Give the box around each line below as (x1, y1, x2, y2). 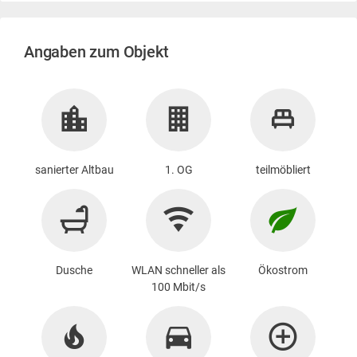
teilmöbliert (255, 163, 311, 176)
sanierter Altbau (34, 163, 114, 176)
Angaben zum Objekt (24, 41, 169, 61)
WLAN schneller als (131, 263, 226, 277)
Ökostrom (258, 263, 308, 277)
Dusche (56, 263, 92, 277)
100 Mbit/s (151, 280, 206, 293)
